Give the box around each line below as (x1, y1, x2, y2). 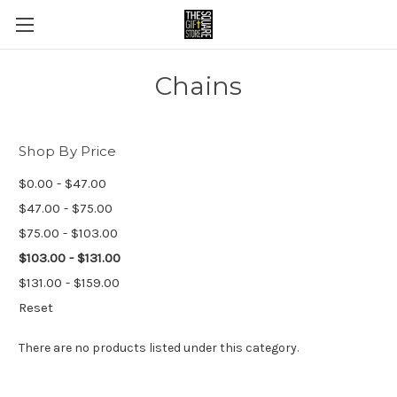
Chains (154, 71, 243, 101)
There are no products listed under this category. (19, 339, 299, 355)
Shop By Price (19, 143, 117, 160)
